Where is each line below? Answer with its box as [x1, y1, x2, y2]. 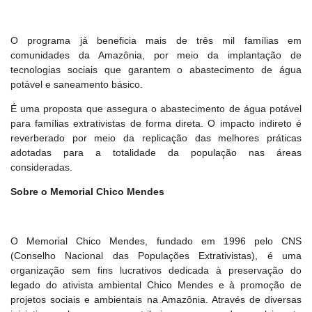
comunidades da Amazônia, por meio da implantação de [10, 49, 302, 61]
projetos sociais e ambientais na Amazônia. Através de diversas [10, 294, 302, 306]
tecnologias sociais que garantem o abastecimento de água [10, 63, 302, 75]
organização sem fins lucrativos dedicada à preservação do [10, 265, 302, 276]
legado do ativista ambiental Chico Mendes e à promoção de [10, 279, 302, 291]
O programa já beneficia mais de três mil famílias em [10, 34, 302, 46]
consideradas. [10, 161, 72, 173]
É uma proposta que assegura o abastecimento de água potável [10, 102, 302, 114]
